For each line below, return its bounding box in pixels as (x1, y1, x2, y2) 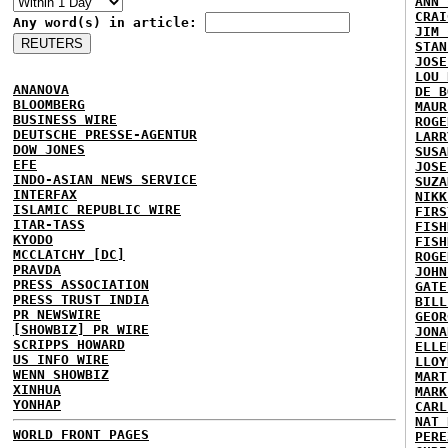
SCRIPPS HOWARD (13, 337, 125, 352)
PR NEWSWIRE (13, 307, 101, 322)
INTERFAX (13, 187, 77, 202)
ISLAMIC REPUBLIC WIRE (13, 202, 181, 217)
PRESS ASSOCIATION (13, 277, 149, 292)
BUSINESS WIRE (13, 112, 117, 127)
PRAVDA (13, 262, 61, 277)
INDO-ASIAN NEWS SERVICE (13, 172, 197, 187)
